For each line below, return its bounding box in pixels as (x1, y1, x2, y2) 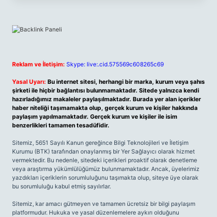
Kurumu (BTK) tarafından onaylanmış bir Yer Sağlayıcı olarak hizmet (12, 148, 195, 155)
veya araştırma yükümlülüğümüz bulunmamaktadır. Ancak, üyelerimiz (12, 165, 200, 172)
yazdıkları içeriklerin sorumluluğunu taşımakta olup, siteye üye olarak (12, 174, 199, 181)
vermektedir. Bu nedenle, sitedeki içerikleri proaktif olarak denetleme (12, 156, 197, 164)
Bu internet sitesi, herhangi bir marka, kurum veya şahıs (47, 78, 205, 85)
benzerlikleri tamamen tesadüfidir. (12, 122, 109, 129)
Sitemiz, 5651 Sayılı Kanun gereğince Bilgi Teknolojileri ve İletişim (12, 139, 188, 146)
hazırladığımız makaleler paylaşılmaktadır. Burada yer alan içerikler (12, 95, 201, 103)
